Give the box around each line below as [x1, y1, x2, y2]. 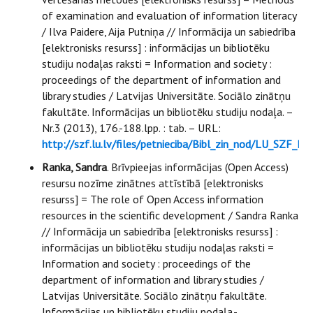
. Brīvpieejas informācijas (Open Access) [107, 160, 289, 174]
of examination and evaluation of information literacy [42, 8, 296, 22]
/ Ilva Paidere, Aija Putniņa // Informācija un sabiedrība [42, 24, 296, 38]
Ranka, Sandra [42, 160, 107, 174]
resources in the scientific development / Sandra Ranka [42, 208, 298, 222]
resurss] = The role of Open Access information [42, 192, 263, 206]
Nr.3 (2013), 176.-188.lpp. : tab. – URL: [42, 121, 221, 135]
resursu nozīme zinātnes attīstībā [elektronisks [42, 176, 263, 190]
